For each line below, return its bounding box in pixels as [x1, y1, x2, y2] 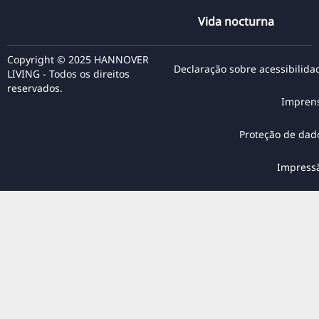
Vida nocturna [197, 14, 274, 30]
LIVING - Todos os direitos [7, 67, 130, 81]
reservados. [7, 81, 63, 95]
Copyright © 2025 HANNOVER [7, 53, 149, 67]
